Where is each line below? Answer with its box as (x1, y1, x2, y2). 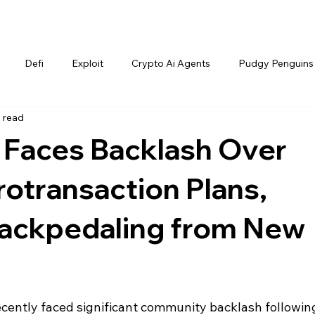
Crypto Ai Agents (131, 57, 210, 70)
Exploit (72, 57, 103, 70)
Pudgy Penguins (238, 57, 314, 70)
